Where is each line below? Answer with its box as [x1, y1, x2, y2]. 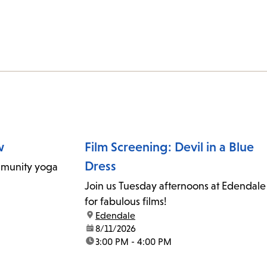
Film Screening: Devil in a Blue [85, 139, 254, 155]
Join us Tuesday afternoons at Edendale [85, 180, 266, 193]
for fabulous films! [85, 195, 169, 208]
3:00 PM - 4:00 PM [95, 237, 172, 247]
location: [85, 210, 120, 221]
